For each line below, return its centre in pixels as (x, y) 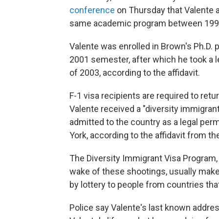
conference (92, 10)
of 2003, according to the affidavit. (135, 73)
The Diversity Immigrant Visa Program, (143, 158)
